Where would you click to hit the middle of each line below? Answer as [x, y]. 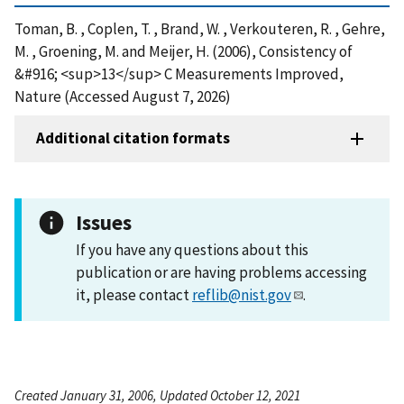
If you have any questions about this [192, 249]
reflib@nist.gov [242, 294]
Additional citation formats [133, 138]
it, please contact [134, 294]
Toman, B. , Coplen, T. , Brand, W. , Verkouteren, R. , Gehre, [200, 28]
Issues [104, 222]
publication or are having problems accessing [221, 272]
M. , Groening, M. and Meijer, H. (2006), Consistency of [184, 51]
